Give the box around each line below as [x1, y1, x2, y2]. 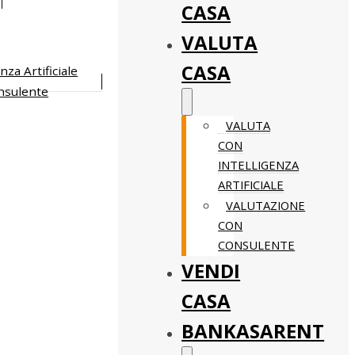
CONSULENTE [218, 237, 296, 253]
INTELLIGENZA [218, 157, 300, 173]
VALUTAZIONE [226, 197, 306, 213]
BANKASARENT [181, 318, 325, 344]
